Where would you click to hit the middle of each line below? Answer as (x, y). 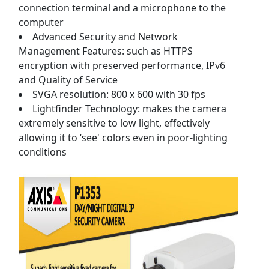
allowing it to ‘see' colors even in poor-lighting (123, 138)
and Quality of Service (68, 80)
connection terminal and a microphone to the (122, 8)
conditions (43, 152)
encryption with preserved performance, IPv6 (122, 66)
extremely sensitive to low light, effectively (114, 123)
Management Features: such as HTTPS (106, 51)
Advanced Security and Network (105, 37)
